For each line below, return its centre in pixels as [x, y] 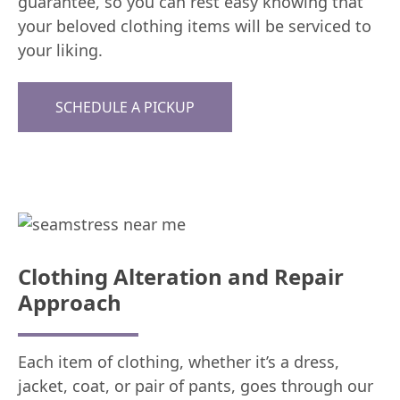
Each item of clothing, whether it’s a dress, [179, 361]
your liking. [60, 50]
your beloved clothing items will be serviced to [195, 26]
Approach [70, 302]
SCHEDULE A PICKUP [125, 107]
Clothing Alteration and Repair [181, 276]
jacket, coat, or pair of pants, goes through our [196, 385]
